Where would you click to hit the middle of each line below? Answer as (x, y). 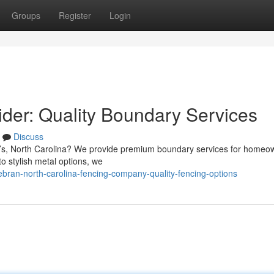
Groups (26, 15)
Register (75, 15)
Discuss (28, 136)
